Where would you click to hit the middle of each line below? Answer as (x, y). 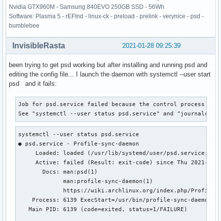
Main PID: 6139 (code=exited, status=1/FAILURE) (103, 209)
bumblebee (24, 26)
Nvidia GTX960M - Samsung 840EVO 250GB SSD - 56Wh (87, 7)
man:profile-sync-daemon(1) (86, 181)
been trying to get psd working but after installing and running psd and (108, 65)
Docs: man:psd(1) (58, 171)
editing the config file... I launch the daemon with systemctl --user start (110, 74)
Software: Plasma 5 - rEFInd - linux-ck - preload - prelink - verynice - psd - (106, 17)
